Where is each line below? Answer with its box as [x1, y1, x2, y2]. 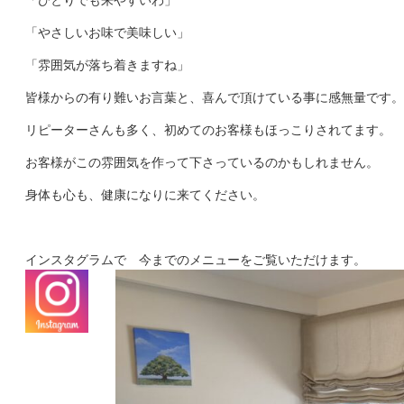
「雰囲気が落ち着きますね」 [25, 57, 189, 72]
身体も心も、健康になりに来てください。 [25, 187, 265, 202]
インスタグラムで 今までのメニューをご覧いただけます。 [25, 252, 366, 267]
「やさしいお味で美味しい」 [25, 24, 189, 40]
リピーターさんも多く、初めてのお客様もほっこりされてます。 [25, 122, 391, 137]
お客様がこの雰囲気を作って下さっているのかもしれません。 [25, 154, 379, 170]
